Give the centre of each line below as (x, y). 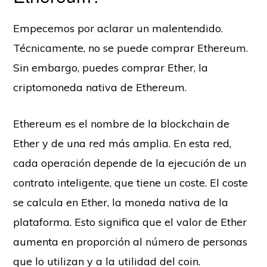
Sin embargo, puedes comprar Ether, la (111, 67)
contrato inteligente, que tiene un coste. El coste (131, 182)
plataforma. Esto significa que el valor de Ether (130, 222)
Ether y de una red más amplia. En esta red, (122, 143)
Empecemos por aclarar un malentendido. (118, 28)
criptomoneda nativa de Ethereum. (100, 87)
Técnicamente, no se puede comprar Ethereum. (131, 48)
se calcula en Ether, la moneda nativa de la (121, 202)
